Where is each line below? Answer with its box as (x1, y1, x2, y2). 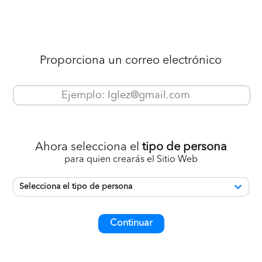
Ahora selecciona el (35, 142, 142, 153)
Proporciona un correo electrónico (40, 55, 222, 67)
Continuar (109, 219, 153, 228)
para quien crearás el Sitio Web (64, 155, 198, 164)
